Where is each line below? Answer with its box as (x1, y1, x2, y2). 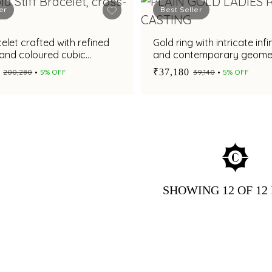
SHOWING (163, 182, 223, 199)
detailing (153, 61, 192, 73)
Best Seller (160, 5, 203, 14)
